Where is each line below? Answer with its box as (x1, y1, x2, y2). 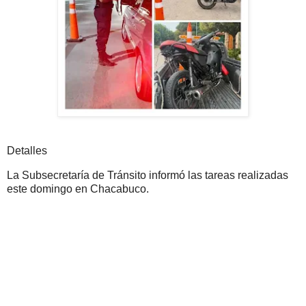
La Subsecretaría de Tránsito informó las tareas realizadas (7, 169, 288, 182)
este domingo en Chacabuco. (7, 183, 149, 195)
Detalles (7, 145, 47, 157)
